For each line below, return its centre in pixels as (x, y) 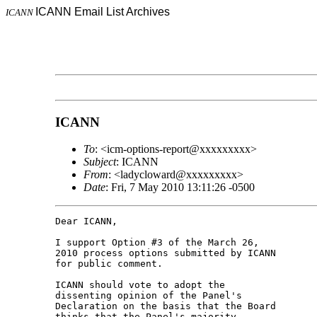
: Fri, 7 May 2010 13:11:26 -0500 (180, 188)
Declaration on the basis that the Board (168, 306)
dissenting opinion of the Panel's (151, 296)
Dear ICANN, (86, 221)
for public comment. (109, 264)
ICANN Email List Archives (103, 12)
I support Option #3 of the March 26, (160, 243)
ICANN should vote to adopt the (143, 285)
